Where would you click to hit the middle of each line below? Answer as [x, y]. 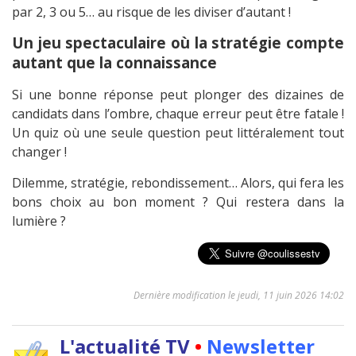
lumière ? [39, 221]
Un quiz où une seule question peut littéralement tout [178, 133]
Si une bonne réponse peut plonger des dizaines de [178, 95]
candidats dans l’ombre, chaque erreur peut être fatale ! [178, 114]
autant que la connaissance [114, 63]
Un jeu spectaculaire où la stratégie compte [178, 43]
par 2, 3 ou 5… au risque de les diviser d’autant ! [151, 12]
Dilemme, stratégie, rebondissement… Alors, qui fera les [178, 183]
